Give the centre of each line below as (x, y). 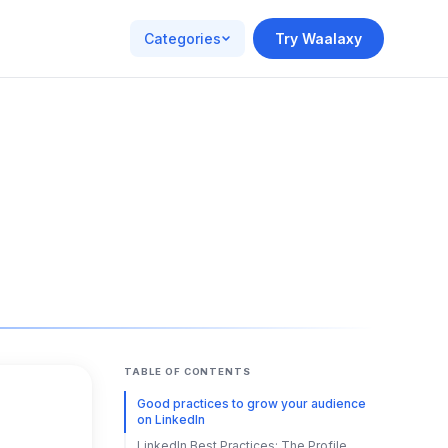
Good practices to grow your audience (251, 403)
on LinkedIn (170, 419)
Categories (182, 38)
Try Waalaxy (318, 38)
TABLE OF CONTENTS (188, 371)
